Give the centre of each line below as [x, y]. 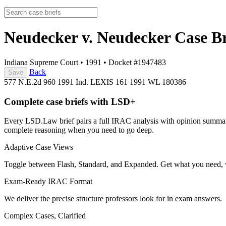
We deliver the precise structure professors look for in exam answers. [113, 199]
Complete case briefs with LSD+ [70, 101]
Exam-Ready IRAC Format [48, 182]
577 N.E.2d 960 [31, 82]
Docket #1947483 [137, 62]
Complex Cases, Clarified [45, 216]
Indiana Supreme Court [41, 62]
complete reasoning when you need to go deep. [79, 130]
